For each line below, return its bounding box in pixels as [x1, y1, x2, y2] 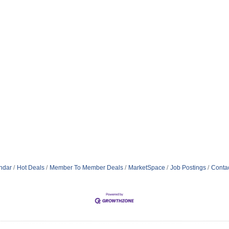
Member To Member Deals [49, 164, 123, 172]
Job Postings [170, 164, 206, 172]
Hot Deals [16, 164, 44, 172]
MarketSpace [128, 164, 165, 172]
